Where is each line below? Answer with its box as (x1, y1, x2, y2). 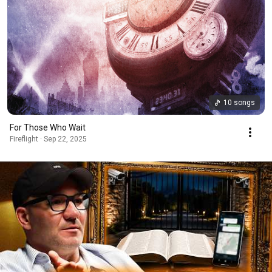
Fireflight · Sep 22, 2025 (10, 134, 87, 143)
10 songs (223, 98, 255, 107)
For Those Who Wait (10, 122, 86, 132)
